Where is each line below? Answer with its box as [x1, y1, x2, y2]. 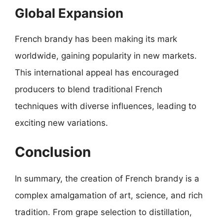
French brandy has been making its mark [15, 34, 177, 44]
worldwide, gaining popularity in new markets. [15, 51, 197, 61]
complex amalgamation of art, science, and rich [15, 190, 203, 200]
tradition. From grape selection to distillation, [15, 207, 192, 217]
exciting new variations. [15, 118, 108, 128]
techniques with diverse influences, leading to [15, 101, 196, 111]
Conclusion [15, 143, 91, 160]
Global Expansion [15, 5, 123, 21]
